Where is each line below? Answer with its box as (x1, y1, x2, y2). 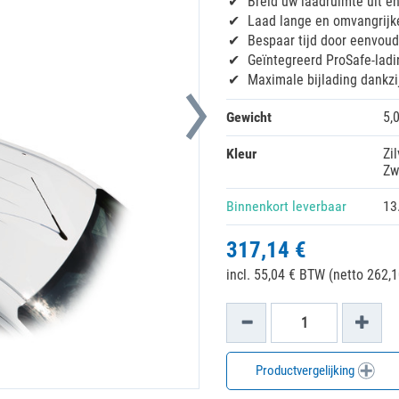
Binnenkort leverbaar (226, 198, 346, 215)
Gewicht (226, 109, 272, 126)
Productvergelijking (256, 362, 357, 379)
